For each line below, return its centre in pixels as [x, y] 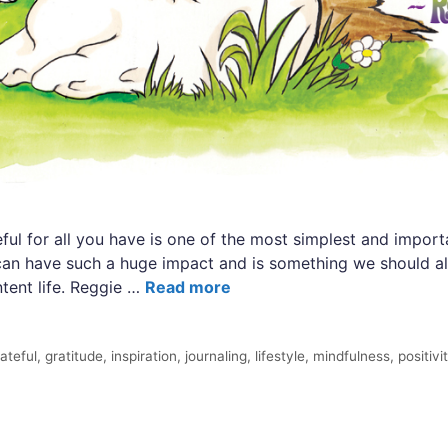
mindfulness [352, 356]
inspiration [144, 356]
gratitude [74, 356]
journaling [216, 356]
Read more [188, 287]
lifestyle [280, 356]
